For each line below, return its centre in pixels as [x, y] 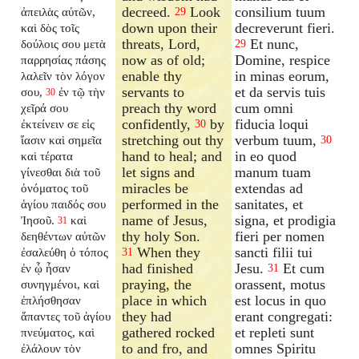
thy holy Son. [161, 236]
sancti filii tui [274, 252]
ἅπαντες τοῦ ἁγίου [66, 316]
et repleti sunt [275, 332]
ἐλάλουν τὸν [51, 348]
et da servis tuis [280, 92]
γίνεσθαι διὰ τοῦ [61, 171]
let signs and [159, 172]
